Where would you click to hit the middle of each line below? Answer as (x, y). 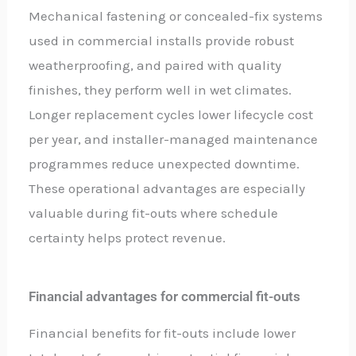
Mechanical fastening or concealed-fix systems (176, 15)
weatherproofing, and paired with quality (155, 65)
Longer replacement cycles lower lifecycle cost (171, 114)
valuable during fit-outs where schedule (154, 213)
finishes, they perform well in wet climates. (161, 89)
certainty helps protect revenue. (128, 237)
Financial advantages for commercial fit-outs (165, 297)
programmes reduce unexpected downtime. (164, 163)
